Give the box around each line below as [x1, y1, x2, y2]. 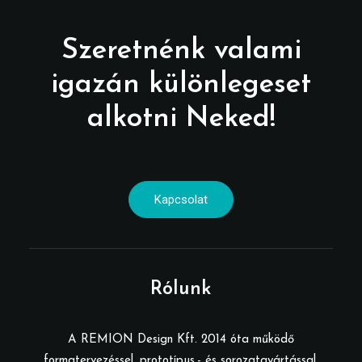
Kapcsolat [154, 192, 208, 207]
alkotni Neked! [86, 105, 276, 133]
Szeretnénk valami [61, 37, 301, 65]
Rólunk [150, 280, 212, 299]
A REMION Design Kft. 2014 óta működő [68, 334, 294, 346]
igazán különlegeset [51, 71, 311, 99]
